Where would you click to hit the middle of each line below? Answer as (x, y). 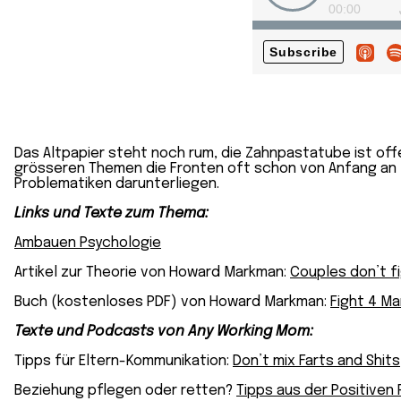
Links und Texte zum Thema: (111, 213)
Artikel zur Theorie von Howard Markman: (152, 273)
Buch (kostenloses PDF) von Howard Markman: (172, 302)
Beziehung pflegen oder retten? (125, 391)
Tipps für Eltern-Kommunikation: (124, 361)
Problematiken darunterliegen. (117, 184)
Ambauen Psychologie (88, 243)
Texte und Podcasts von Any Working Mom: (164, 332)
